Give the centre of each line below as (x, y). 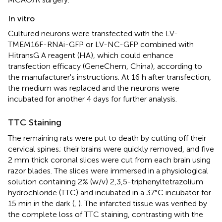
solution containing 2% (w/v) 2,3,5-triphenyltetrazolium (106, 182)
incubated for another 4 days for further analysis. (92, 99)
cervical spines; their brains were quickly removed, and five (111, 149)
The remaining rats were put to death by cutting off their (107, 138)
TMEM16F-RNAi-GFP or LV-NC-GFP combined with (101, 45)
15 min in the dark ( (41, 204)
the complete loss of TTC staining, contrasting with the (106, 215)
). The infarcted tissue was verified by (143, 204)
